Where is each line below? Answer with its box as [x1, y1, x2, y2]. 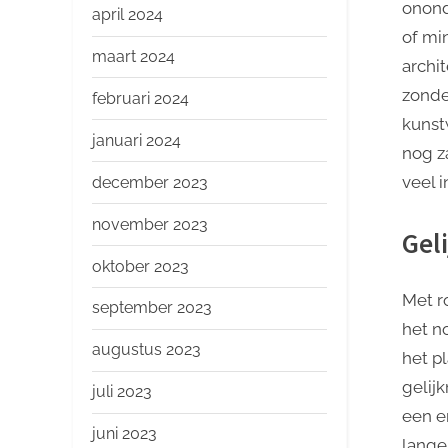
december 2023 [92, 172, 208, 192]
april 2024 [92, 5, 163, 25]
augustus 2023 [92, 340, 201, 360]
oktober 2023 [92, 256, 189, 276]
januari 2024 [92, 130, 181, 150]
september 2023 [92, 298, 212, 318]
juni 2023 [92, 424, 157, 444]
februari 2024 [92, 88, 189, 108]
